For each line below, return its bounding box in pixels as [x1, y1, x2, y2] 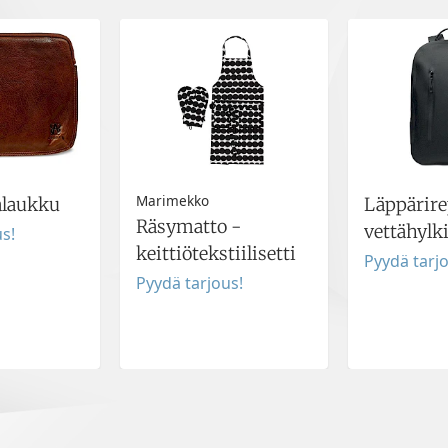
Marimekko [136, 190, 209, 210]
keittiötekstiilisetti [136, 242, 296, 266]
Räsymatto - [136, 215, 242, 239]
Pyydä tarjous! [136, 272, 243, 295]
